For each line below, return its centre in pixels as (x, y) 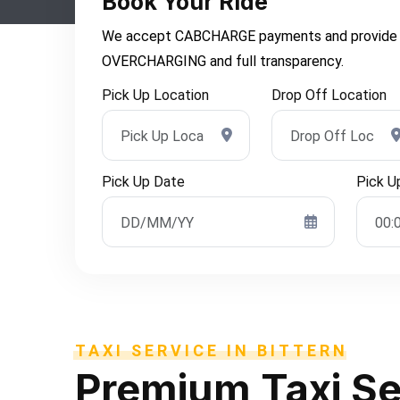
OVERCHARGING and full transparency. (223, 61)
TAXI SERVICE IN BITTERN (212, 350)
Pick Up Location (155, 95)
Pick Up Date (143, 182)
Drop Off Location (329, 95)
